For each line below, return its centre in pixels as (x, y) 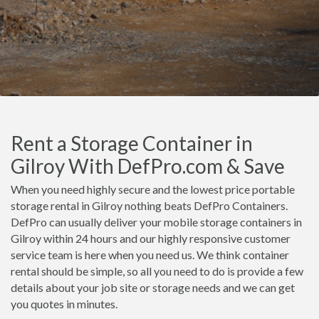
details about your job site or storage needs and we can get (153, 287)
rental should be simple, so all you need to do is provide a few (157, 271)
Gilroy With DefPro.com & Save (148, 166)
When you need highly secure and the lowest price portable (153, 189)
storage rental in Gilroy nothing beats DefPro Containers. (149, 205)
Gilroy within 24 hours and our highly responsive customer (151, 238)
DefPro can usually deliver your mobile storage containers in (156, 222)
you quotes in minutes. (64, 304)
